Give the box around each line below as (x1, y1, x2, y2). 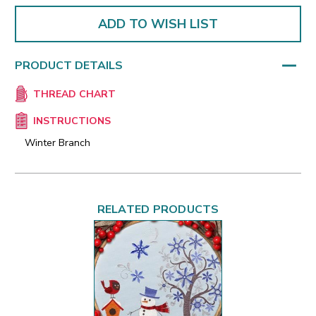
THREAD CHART (32, 87, 116, 102)
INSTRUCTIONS (32, 114, 111, 128)
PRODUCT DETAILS (15, 57, 123, 73)
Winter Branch (25, 136, 90, 150)
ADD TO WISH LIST (98, 15, 218, 32)
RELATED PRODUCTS (97, 202, 219, 218)
